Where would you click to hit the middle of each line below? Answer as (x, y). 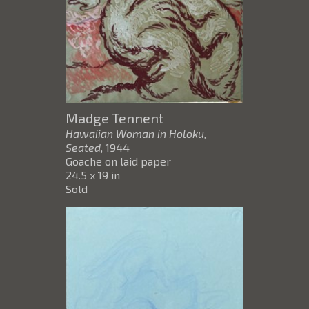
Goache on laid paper (118, 161)
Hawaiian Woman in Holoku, (136, 134)
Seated (83, 148)
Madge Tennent (114, 118)
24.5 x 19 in (93, 175)
